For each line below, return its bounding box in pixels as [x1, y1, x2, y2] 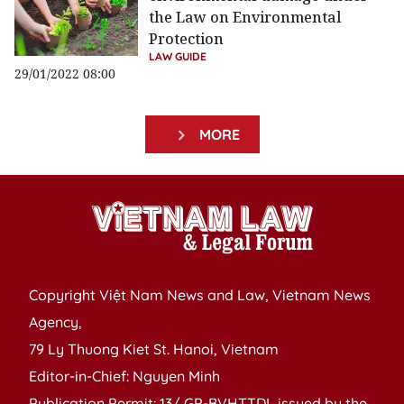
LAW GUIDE [149, 50, 207, 64]
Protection [149, 29, 225, 50]
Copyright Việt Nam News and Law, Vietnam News [29, 286, 371, 305]
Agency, [29, 313, 82, 332]
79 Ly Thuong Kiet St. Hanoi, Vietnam [29, 340, 279, 359]
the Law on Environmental [149, 7, 343, 28]
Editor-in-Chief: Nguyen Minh [29, 367, 220, 386]
